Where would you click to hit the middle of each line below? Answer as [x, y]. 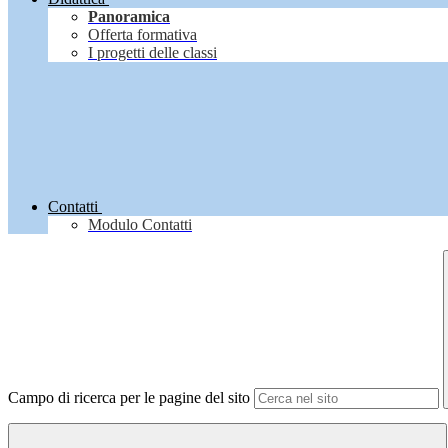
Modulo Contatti [140, 225]
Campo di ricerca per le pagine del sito [129, 398]
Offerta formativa [142, 35]
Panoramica [129, 17]
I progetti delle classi [152, 53]
